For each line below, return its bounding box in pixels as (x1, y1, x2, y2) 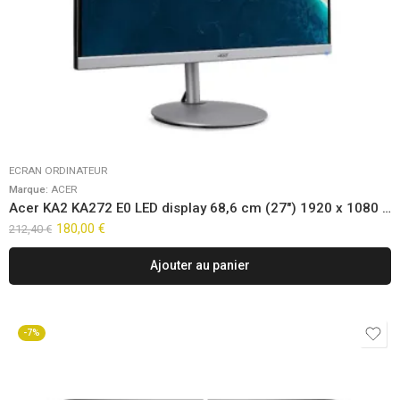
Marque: (9, 182, 51, 196)
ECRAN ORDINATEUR (9, 163, 107, 177)
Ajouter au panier (150, 258, 250, 273)
